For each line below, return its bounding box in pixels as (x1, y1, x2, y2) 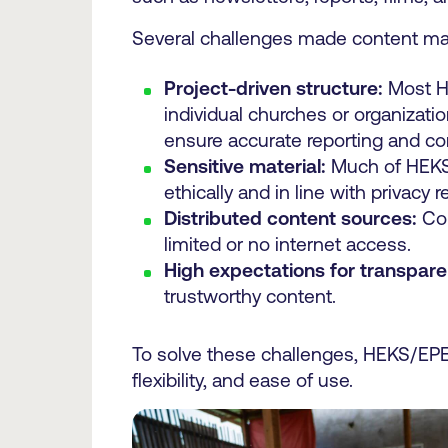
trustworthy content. (163, 285, 336, 307)
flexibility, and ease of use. (131, 369, 353, 391)
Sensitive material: (163, 155, 326, 177)
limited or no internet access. (163, 233, 411, 255)
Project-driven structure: (163, 77, 383, 99)
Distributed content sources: (163, 207, 417, 229)
